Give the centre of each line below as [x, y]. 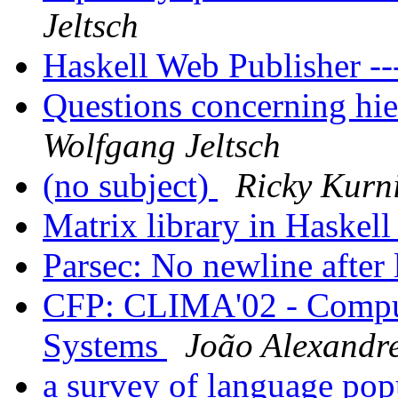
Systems [105, 346]
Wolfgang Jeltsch [162, 146]
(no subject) [130, 186]
